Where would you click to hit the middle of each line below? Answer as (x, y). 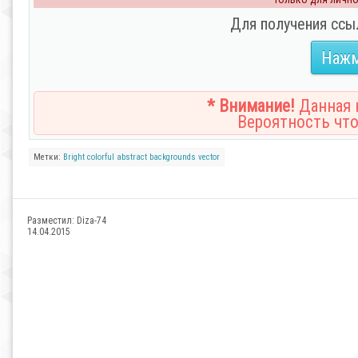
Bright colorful (89, 157)
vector (209, 157)
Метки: (48, 157)
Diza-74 (91, 221)
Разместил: (52, 221)
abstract (132, 157)
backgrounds (173, 157)
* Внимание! (251, 106)
